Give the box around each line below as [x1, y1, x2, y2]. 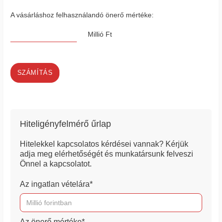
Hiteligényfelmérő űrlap [20, 118, 111, 129]
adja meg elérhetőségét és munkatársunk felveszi [20, 150, 194, 159]
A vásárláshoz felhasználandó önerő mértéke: [10, 11, 154, 19]
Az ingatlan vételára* [20, 180, 93, 189]
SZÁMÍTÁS [17, 69, 53, 76]
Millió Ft [88, 30, 112, 39]
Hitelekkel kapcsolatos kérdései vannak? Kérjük [20, 140, 189, 149]
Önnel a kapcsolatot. [20, 160, 92, 168]
